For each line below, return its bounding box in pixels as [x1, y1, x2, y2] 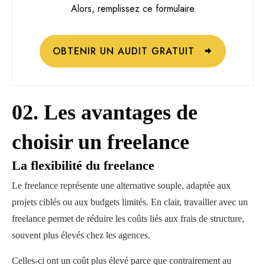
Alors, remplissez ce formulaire [70, 1, 195, 15]
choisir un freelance [12, 130, 195, 154]
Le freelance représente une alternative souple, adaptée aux [12, 180, 231, 190]
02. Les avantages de [12, 100, 198, 124]
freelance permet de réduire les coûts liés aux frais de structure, [12, 213, 244, 224]
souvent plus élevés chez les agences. [12, 230, 150, 240]
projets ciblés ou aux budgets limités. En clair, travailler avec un [12, 196, 248, 207]
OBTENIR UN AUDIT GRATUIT [52, 44, 195, 58]
